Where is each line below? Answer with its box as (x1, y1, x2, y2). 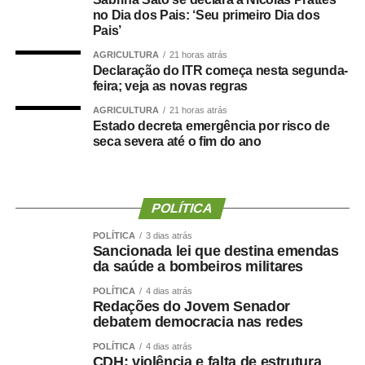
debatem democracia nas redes (92, 313, 303, 330)
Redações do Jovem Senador (92, 297, 290, 314)
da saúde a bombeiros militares (92, 257, 304, 275)
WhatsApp (44, 222, 162, 254)
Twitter (109, 222, 190, 254)
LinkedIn (174, 222, 270, 254)
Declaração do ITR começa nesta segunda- (92, 63, 349, 77)
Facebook (77, 222, 186, 254)
